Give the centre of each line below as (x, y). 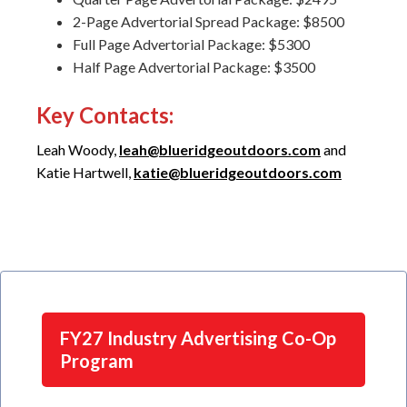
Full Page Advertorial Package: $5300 (191, 45)
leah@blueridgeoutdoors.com (220, 150)
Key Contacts (103, 115)
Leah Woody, (78, 150)
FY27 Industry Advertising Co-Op (198, 338)
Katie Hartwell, (85, 173)
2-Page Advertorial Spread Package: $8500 (208, 22)
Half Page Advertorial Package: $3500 (194, 67)
